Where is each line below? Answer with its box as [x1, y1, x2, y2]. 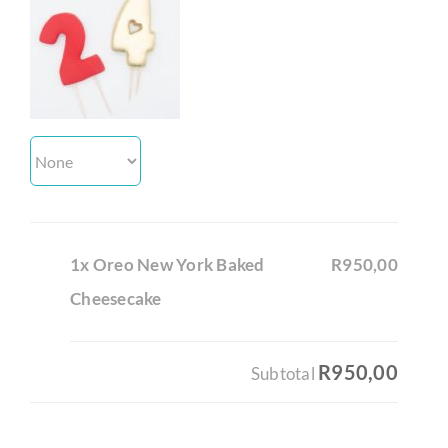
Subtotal [250, 363, 319, 384]
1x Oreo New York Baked [70, 254, 265, 275]
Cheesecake [70, 288, 162, 309]
